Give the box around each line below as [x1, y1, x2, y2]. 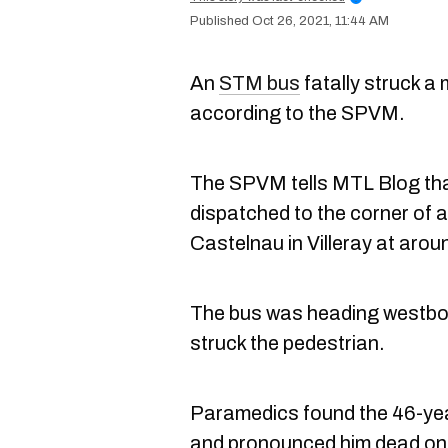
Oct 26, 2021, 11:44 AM [252, 14, 389, 28]
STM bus [219, 72, 300, 94]
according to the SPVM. [190, 102, 405, 124]
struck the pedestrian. [190, 332, 385, 354]
